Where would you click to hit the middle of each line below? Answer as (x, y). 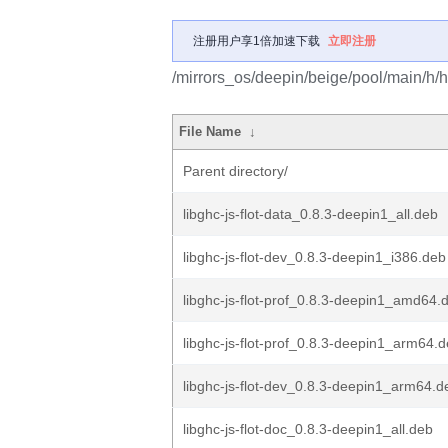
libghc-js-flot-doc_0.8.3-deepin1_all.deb (308, 429)
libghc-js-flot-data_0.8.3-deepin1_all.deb (310, 214)
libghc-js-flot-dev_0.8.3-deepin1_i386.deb (314, 257)
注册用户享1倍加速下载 (256, 41)
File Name (210, 131)
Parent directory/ (235, 171)
